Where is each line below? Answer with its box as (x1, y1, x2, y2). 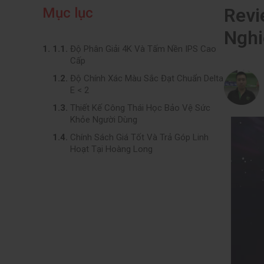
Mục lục (42, 5, 93, 21)
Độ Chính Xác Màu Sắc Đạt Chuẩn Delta (70, 73, 223, 84)
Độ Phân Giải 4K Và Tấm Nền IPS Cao (70, 44, 216, 54)
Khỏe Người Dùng (70, 114, 137, 125)
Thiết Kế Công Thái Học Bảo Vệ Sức (70, 103, 210, 113)
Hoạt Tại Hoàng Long (70, 144, 153, 154)
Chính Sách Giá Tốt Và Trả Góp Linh (70, 132, 209, 143)
